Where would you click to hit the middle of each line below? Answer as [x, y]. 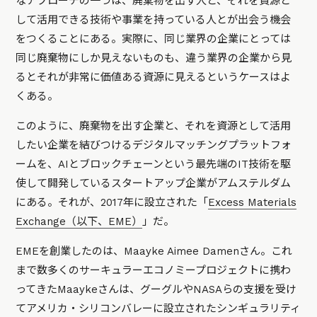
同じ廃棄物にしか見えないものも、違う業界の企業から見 [154, 58]
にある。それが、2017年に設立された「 [112, 203]
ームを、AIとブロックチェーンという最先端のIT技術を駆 [154, 165]
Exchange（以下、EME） [79, 222]
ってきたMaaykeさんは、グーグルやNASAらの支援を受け [156, 290]
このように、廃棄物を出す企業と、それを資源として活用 [154, 126]
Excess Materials [253, 203]
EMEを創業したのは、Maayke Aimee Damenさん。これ [154, 252]
